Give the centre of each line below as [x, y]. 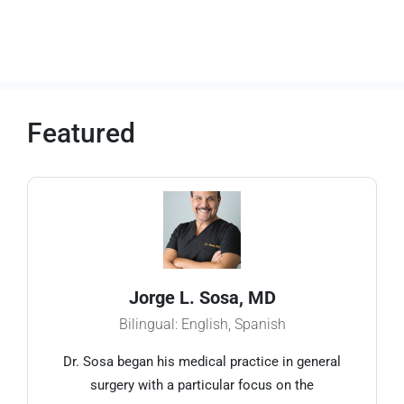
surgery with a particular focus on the [202, 385]
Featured [81, 133]
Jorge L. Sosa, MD [202, 297]
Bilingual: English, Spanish [202, 324]
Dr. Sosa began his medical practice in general [202, 361]
